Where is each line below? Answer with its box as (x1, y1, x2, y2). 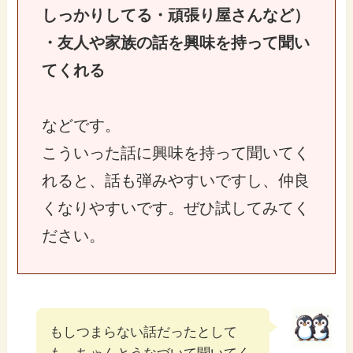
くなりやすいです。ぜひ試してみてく (41, 199, 310, 217)
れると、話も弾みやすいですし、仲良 (41, 171, 310, 189)
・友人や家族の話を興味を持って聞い (41, 33, 310, 51)
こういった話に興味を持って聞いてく (41, 143, 310, 162)
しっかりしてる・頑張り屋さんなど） (41, 6, 310, 24)
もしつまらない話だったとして (50, 324, 238, 340)
